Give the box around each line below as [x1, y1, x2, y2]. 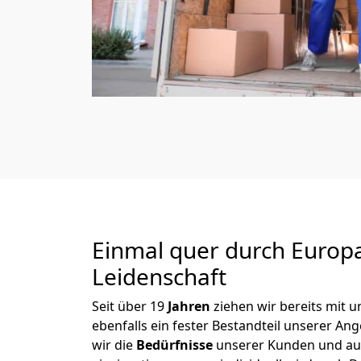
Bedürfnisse [136, 336, 216, 354]
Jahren [168, 297, 214, 315]
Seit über [92, 297, 150, 315]
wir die [92, 336, 136, 354]
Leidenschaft [92, 261, 226, 292]
